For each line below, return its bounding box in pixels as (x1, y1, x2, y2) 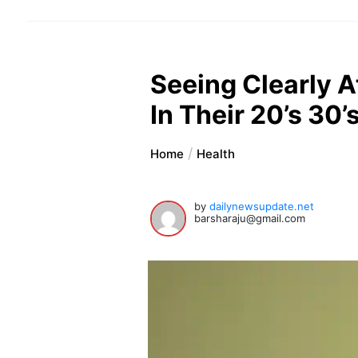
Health (197, 146, 236, 162)
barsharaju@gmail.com (194, 212, 306, 225)
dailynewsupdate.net (209, 200, 315, 213)
